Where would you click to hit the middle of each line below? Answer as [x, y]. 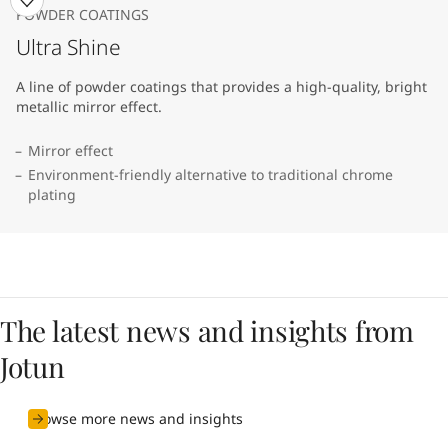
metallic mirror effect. [89, 106]
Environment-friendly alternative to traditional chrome [210, 174]
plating [52, 194]
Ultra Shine [68, 47]
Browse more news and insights [135, 418]
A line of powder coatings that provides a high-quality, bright [221, 86]
